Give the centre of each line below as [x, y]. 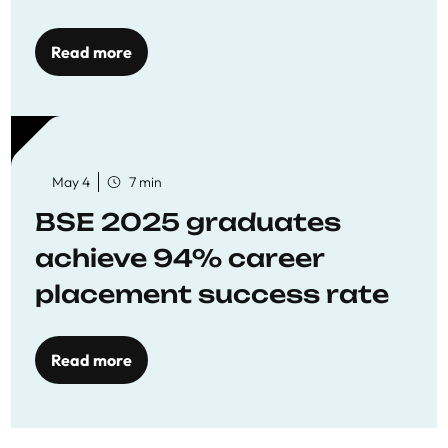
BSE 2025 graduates [188, 222]
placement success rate [212, 294]
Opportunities [137, 18]
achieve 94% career [179, 258]
